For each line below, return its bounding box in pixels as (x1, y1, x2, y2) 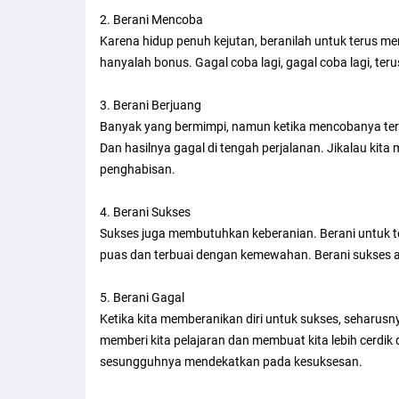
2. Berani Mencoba (100, 12, 203, 27)
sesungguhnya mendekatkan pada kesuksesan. (100, 354, 362, 369)
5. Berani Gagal (100, 289, 184, 305)
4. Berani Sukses (100, 204, 191, 219)
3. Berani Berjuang (100, 97, 201, 112)
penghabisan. (100, 161, 175, 176)
